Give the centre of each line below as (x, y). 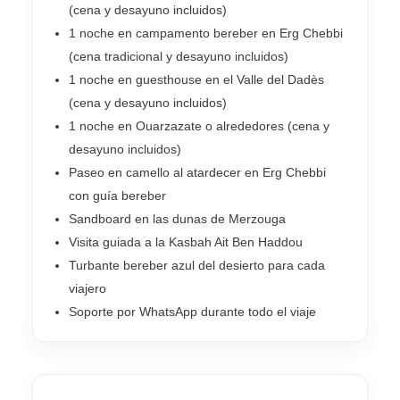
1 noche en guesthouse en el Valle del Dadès (196, 79)
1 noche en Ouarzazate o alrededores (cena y (199, 125)
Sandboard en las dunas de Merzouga (177, 218)
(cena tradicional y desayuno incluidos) (179, 56)
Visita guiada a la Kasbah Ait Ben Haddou (186, 242)
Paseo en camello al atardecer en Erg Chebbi (197, 172)
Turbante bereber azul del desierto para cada (197, 265)
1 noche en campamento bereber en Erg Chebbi (206, 33)
